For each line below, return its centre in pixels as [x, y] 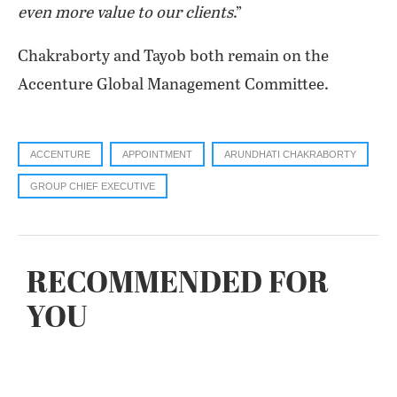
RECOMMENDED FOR [178, 285]
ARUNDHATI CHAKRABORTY [290, 154]
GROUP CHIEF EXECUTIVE [93, 186]
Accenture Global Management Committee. [173, 85]
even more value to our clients [125, 13]
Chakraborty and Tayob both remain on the [173, 57]
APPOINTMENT [157, 154]
